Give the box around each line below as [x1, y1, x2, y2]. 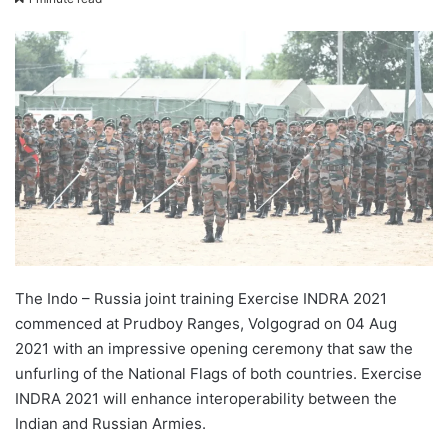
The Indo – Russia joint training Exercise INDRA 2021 [15, 289, 387, 309]
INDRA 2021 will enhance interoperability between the [15, 389, 397, 409]
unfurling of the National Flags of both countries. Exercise [15, 364, 422, 384]
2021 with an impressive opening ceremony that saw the [15, 339, 413, 359]
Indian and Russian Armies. [15, 414, 206, 434]
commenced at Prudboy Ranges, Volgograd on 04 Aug [15, 314, 397, 334]
